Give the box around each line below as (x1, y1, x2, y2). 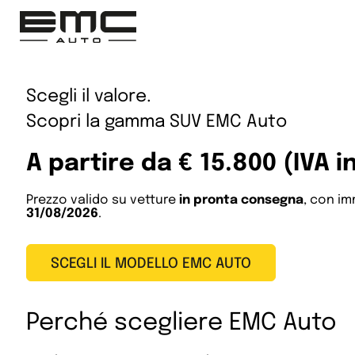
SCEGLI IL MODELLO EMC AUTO (51, 257, 251, 272)
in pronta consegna (179, 193, 303, 208)
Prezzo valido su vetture (26, 193, 179, 208)
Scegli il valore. (26, 88, 151, 106)
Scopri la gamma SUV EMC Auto (26, 113, 287, 132)
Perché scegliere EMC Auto (26, 311, 337, 336)
